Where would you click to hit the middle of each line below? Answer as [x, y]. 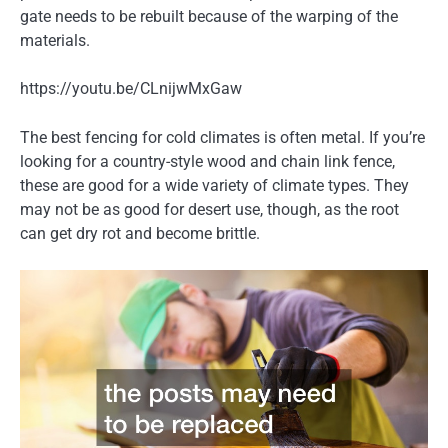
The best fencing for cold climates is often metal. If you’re [222, 137]
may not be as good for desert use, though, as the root [209, 209]
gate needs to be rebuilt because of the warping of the [209, 17]
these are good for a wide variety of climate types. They [214, 185]
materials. [55, 41]
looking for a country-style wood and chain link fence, [207, 161]
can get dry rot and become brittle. [140, 233]
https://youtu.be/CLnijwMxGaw [131, 89]
